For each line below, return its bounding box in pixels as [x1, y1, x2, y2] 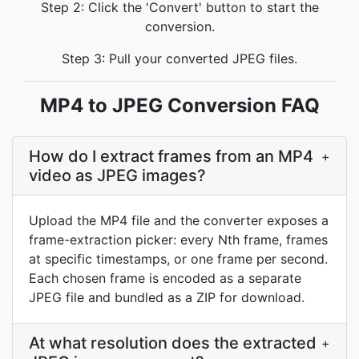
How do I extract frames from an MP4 [29, 147, 313, 166]
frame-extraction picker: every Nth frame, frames [29, 232, 328, 248]
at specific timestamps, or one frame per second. [29, 251, 328, 267]
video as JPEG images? [29, 166, 206, 185]
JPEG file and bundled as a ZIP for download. [29, 289, 305, 305]
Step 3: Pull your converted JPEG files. [62, 50, 297, 67]
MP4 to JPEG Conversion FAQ [39, 94, 320, 117]
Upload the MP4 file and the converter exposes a [29, 212, 329, 228]
